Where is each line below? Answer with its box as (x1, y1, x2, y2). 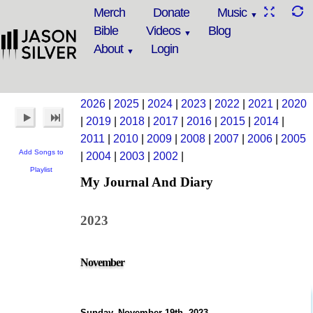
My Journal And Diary (80, 175, 213, 189)
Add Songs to (18, 148, 64, 156)
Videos (146, 24, 180, 38)
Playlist (29, 166, 52, 173)
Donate (153, 6, 189, 20)
